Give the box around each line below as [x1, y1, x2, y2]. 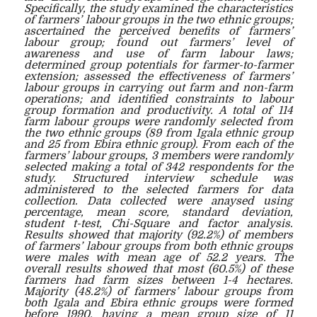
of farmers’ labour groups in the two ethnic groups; [24, 13, 293, 26]
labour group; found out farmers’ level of [24, 35, 293, 49]
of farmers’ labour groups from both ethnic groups [24, 239, 293, 253]
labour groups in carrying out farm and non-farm [24, 81, 293, 94]
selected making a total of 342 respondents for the [24, 160, 293, 173]
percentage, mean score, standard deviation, [24, 205, 293, 219]
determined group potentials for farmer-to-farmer [24, 58, 293, 71]
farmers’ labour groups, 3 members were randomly [24, 149, 293, 162]
